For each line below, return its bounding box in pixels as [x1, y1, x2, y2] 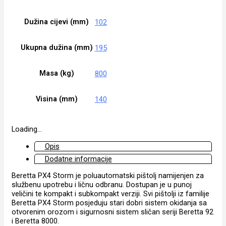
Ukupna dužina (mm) [20, 43, 93, 52]
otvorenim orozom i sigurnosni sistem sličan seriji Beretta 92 [11, 207, 213, 217]
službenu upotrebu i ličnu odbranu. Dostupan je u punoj [11, 180, 192, 190]
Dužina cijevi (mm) [24, 17, 89, 27]
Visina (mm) [35, 94, 78, 104]
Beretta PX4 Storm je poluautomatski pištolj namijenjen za [11, 171, 204, 181]
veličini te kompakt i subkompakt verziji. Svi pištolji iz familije [11, 189, 209, 199]
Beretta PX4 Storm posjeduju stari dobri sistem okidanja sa [11, 198, 207, 208]
